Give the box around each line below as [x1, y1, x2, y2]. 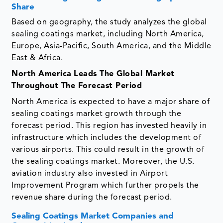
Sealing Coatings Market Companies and [11, 212, 174, 221]
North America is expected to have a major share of [11, 98, 210, 106]
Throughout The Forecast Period [11, 82, 142, 90]
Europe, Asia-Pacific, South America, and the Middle [11, 42, 212, 50]
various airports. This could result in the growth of [11, 145, 205, 154]
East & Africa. [11, 54, 63, 62]
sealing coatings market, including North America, [11, 30, 204, 38]
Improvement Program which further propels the [11, 181, 199, 190]
